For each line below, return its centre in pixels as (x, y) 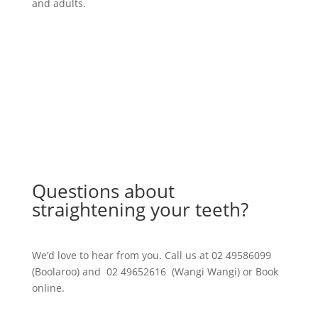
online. (48, 287)
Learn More (85, 50)
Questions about (103, 191)
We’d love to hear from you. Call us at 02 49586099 (151, 255)
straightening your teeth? (140, 209)
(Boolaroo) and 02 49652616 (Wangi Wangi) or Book (155, 271)
